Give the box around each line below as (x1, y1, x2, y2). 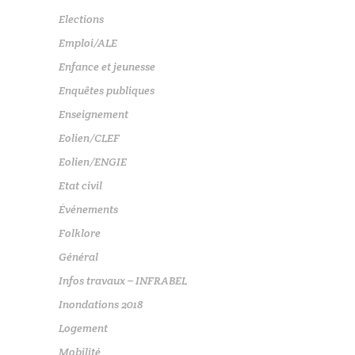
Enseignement (59, 107, 128, 122)
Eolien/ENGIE (59, 155, 127, 170)
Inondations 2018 (59, 297, 143, 312)
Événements (59, 202, 118, 217)
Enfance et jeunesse (59, 59, 155, 74)
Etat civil (59, 178, 102, 193)
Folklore (59, 226, 101, 241)
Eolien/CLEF (59, 131, 120, 146)
